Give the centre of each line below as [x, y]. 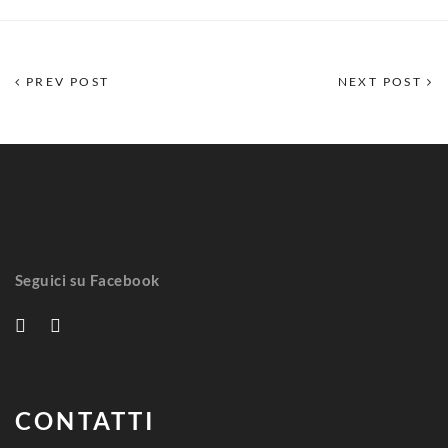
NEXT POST [382, 81]
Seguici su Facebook [87, 279]
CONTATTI [86, 420]
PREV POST [65, 81]
